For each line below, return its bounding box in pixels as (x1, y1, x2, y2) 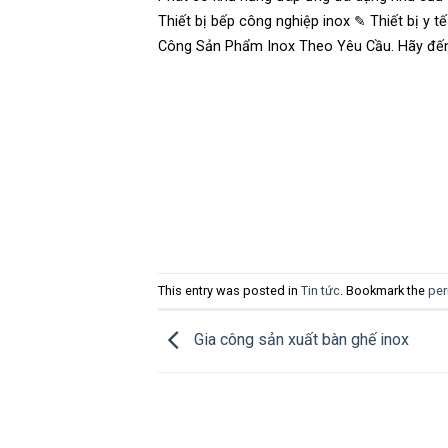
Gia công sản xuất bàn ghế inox (189, 330, 409, 350)
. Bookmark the (339, 282, 428, 298)
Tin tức (300, 282, 340, 298)
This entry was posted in (157, 282, 301, 298)
